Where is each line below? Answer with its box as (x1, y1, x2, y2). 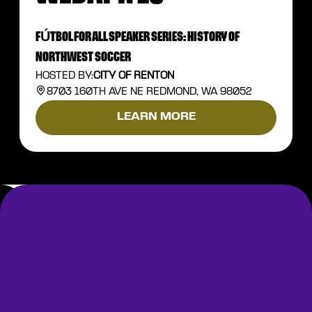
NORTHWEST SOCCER (36, 51, 132, 64)
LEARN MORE (116, 112, 196, 123)
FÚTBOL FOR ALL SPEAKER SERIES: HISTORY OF (36, 31, 240, 44)
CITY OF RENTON (93, 70, 175, 81)
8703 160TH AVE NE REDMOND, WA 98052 (46, 86, 251, 97)
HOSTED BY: (36, 70, 94, 81)
